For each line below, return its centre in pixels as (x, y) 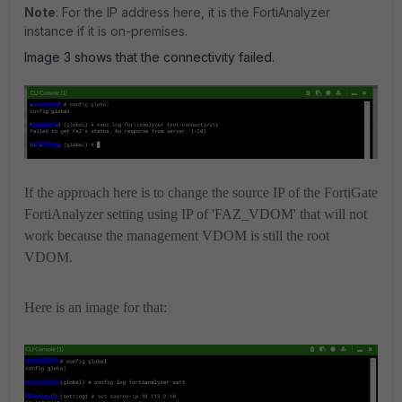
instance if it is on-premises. (106, 31)
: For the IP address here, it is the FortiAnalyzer (193, 12)
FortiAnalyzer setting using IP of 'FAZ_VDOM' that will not (196, 214)
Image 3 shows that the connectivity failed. (149, 57)
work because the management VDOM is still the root (177, 236)
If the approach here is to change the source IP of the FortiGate (201, 193)
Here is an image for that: (96, 308)
